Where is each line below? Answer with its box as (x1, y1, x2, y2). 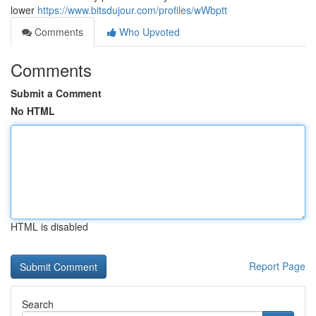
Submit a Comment (11, 86, 102, 100)
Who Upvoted (116, 25, 180, 39)
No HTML (11, 104, 55, 118)
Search (22, 297, 54, 311)
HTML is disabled (11, 219, 88, 233)
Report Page (249, 259, 305, 273)
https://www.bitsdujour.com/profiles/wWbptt (37, 3, 227, 17)
